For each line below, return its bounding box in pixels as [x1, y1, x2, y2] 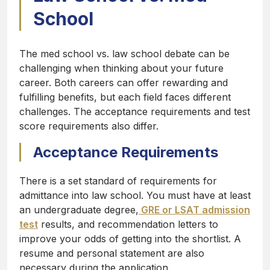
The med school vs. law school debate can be [19, 48, 230, 60]
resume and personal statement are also [19, 247, 204, 260]
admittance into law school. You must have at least [19, 189, 251, 202]
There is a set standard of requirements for [19, 175, 217, 187]
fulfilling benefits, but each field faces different [19, 91, 231, 104]
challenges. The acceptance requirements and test [19, 105, 250, 118]
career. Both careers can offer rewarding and [19, 77, 228, 89]
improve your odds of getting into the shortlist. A [19, 233, 241, 245]
